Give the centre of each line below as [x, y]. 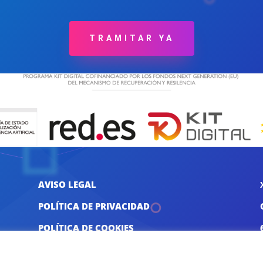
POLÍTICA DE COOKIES [86, 228]
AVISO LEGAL [67, 185]
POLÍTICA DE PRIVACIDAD [94, 206]
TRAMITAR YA [131, 38]
